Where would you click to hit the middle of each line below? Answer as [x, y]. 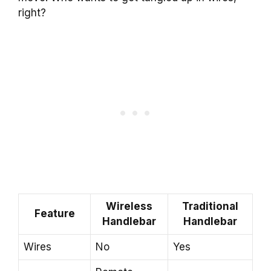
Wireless [129, 206]
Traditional [210, 206]
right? [32, 13]
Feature [54, 213]
